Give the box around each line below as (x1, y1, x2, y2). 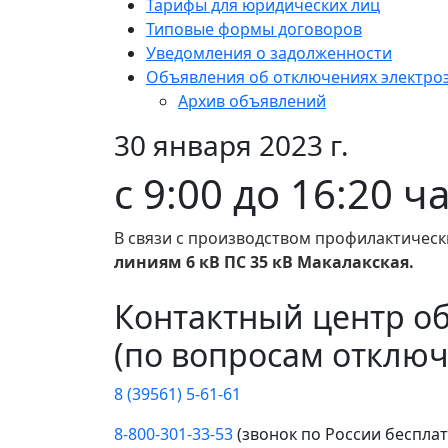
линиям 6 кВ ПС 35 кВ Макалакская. (114, 251, 414, 274)
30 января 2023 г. (114, 126, 349, 165)
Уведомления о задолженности (146, 42, 392, 65)
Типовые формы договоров (146, 18, 362, 41)
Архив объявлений (178, 90, 326, 113)
